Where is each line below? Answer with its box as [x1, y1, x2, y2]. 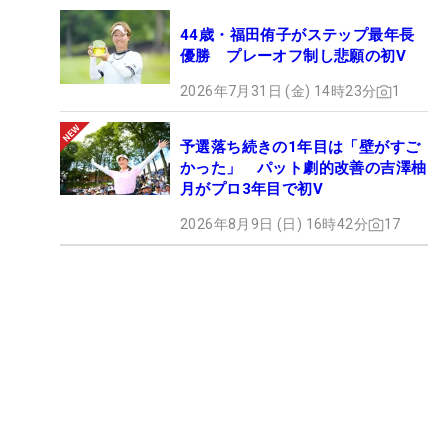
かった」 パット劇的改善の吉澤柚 [180, 159, 427, 178]
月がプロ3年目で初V [180, 180, 323, 199]
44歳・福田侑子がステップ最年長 [180, 26, 415, 45]
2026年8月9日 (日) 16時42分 [180, 216, 368, 233]
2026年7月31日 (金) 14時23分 [180, 83, 377, 100]
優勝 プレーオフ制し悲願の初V [180, 47, 406, 66]
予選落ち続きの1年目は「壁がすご [180, 138, 421, 157]
